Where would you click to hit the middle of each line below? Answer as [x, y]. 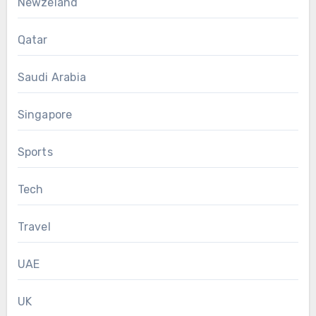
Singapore [45, 114]
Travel [34, 226]
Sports [35, 152]
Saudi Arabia [51, 77]
